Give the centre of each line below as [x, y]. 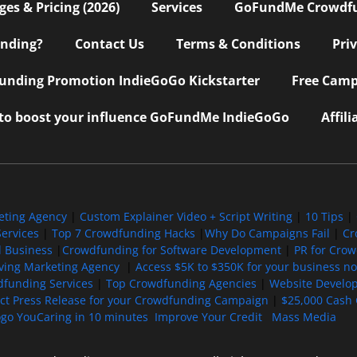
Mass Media [304, 316]
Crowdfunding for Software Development [172, 249]
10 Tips [324, 216]
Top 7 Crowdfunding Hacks [123, 233]
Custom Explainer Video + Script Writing [186, 216]
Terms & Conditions [238, 43]
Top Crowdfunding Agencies [181, 283]
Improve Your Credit [210, 316]
